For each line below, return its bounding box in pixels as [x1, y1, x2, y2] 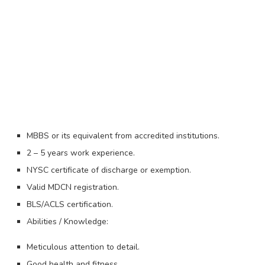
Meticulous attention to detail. [27, 241, 140, 253]
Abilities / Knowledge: [27, 215, 108, 227]
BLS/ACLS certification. [27, 198, 113, 210]
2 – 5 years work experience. [27, 147, 135, 159]
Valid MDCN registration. [27, 181, 119, 193]
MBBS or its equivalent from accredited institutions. [27, 130, 219, 141]
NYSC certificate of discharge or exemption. [27, 164, 191, 176]
